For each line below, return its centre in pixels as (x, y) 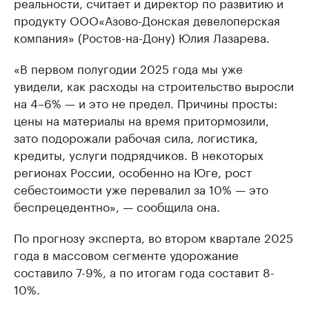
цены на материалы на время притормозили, (141, 120)
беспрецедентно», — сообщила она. (117, 206)
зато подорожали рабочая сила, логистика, (136, 137)
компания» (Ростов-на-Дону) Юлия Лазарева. (142, 37)
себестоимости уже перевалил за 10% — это (141, 189)
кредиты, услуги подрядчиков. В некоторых (139, 154)
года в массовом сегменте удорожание (126, 254)
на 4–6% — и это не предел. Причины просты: (146, 102)
